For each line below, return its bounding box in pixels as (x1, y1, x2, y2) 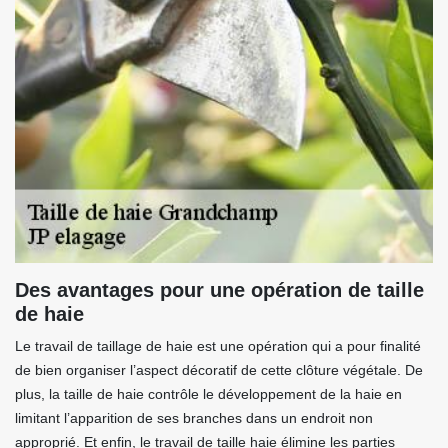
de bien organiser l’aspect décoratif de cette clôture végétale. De (15, 362, 423, 378)
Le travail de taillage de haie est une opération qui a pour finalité (15, 338, 421, 354)
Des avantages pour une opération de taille (15, 279, 424, 301)
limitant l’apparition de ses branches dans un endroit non (15, 410, 373, 426)
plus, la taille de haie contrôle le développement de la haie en (15, 386, 402, 402)
